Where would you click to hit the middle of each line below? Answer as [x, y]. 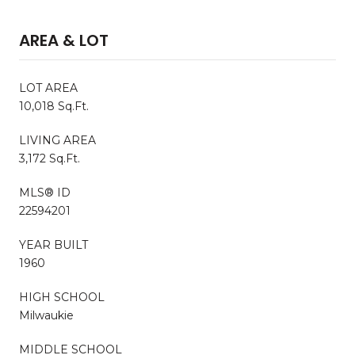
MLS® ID [45, 192]
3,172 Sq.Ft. [50, 158]
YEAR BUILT [53, 244]
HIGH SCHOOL [62, 297]
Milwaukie [46, 315]
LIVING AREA [57, 140]
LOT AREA [48, 88]
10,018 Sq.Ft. [54, 106]
